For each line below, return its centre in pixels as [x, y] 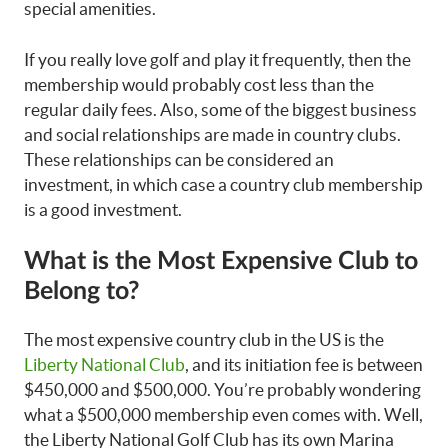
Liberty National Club [104, 365]
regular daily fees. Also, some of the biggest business [220, 109]
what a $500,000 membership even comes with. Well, [223, 415]
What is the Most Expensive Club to [221, 262]
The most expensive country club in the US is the [204, 340]
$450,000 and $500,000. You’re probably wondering [222, 390]
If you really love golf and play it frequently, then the [217, 59]
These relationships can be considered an [179, 159]
